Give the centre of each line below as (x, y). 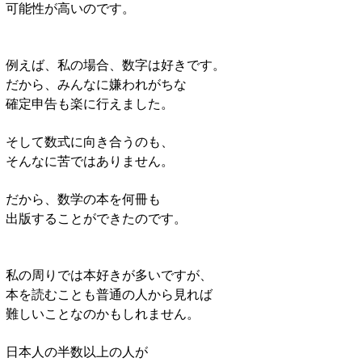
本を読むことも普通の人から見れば (109, 293)
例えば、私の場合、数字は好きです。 (116, 64)
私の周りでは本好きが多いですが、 (109, 274)
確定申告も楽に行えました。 (90, 103)
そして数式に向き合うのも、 (90, 141)
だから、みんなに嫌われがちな (96, 83)
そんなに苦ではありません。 (90, 160)
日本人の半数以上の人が (77, 351)
